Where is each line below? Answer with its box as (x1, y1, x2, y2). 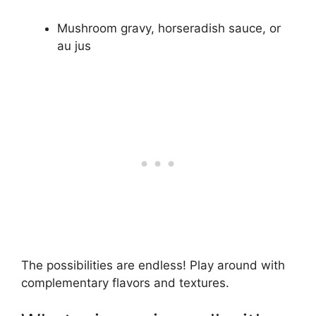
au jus (57, 39, 91, 54)
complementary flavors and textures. (21, 275, 229, 290)
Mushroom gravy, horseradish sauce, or (57, 21, 281, 36)
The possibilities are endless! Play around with (21, 257, 285, 272)
